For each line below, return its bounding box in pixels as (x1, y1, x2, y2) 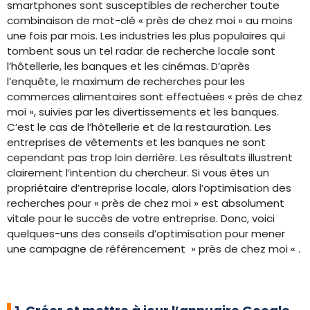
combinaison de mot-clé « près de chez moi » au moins (7, 13, 293, 28)
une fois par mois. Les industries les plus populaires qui (7, 28, 285, 43)
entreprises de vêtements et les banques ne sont (7, 135, 266, 149)
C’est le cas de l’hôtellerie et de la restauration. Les (7, 120, 271, 134)
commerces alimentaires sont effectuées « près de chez (7, 89, 302, 104)
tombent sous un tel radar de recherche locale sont (7, 44, 275, 58)
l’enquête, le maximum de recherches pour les (7, 74, 245, 89)
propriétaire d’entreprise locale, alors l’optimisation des (7, 181, 291, 195)
